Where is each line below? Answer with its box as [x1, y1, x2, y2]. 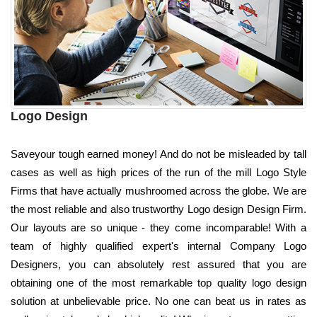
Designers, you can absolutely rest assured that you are [11, 258, 306, 270]
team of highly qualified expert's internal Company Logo [11, 239, 306, 252]
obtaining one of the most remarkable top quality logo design [11, 276, 306, 289]
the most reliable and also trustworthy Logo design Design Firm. [11, 202, 306, 215]
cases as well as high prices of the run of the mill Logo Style [11, 166, 306, 178]
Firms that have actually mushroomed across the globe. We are [11, 184, 306, 197]
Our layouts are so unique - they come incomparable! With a [11, 221, 306, 234]
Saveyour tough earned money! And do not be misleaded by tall [11, 147, 306, 160]
